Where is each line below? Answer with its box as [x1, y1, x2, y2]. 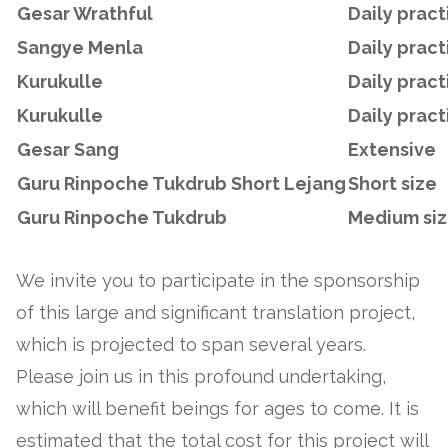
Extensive [348, 138, 436, 160]
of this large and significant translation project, [16, 301, 415, 323]
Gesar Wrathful [17, 2, 153, 24]
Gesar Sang [17, 138, 119, 160]
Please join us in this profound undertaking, [16, 365, 386, 387]
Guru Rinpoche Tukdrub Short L [17, 172, 295, 194]
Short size [348, 172, 437, 194]
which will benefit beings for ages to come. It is [16, 397, 419, 419]
